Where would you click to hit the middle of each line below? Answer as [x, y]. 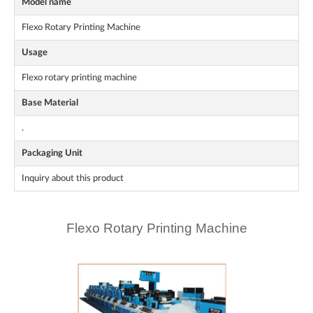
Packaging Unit [52, 153]
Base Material [50, 103]
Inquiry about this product [73, 179]
